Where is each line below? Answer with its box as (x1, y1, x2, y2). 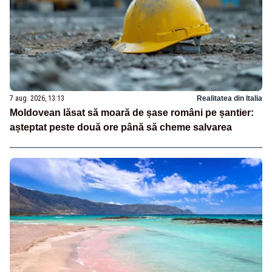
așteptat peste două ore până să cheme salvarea (10, 122, 232, 133)
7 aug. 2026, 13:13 (10, 94, 64, 103)
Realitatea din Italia (197, 94, 262, 103)
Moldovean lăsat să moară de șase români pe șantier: (10, 107, 254, 118)
